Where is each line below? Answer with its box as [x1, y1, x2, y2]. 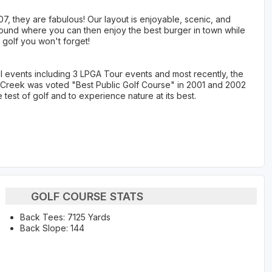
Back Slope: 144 [19, 223, 84, 234]
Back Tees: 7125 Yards [19, 212, 110, 223]
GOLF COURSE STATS [31, 189, 144, 203]
